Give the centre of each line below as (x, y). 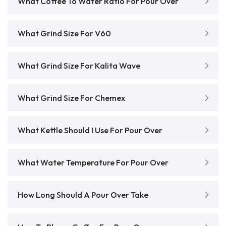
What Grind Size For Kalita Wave (79, 65)
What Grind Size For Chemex (71, 98)
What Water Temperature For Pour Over (93, 162)
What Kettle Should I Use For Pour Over (90, 130)
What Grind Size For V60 (64, 33)
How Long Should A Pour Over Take (83, 194)
